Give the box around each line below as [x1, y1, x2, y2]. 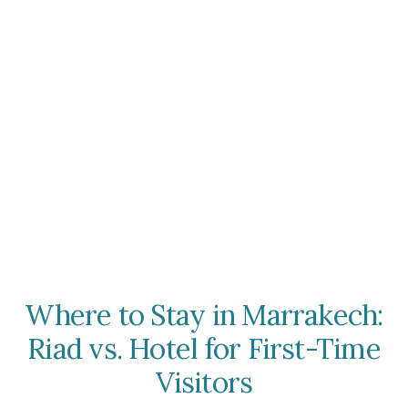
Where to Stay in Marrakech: [25, 297, 383, 333]
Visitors [155, 364, 253, 401]
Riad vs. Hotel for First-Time [27, 331, 381, 367]
